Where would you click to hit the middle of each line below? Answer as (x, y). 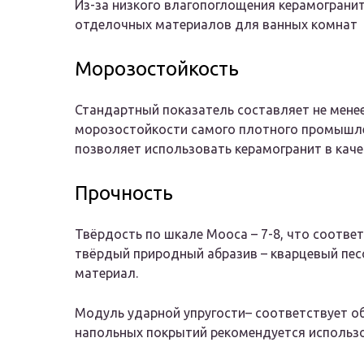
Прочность (124, 193)
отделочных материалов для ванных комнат (216, 25)
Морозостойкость (157, 69)
